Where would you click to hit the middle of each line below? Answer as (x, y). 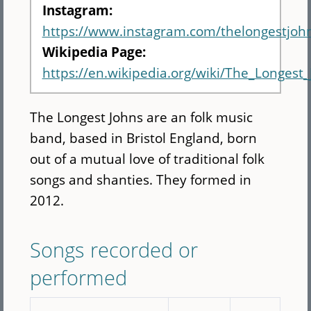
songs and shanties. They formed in (141, 180)
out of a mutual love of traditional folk (148, 159)
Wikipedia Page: (95, 51)
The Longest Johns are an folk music (142, 117)
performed (79, 277)
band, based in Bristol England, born (144, 138)
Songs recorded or (114, 249)
